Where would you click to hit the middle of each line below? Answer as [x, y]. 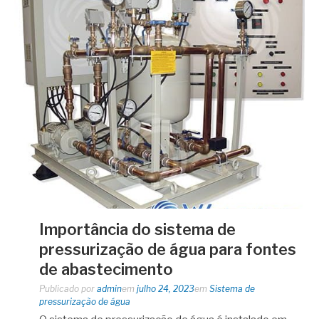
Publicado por [68, 289]
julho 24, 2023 [166, 289]
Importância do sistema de [137, 230]
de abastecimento [106, 270]
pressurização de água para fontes [168, 250]
